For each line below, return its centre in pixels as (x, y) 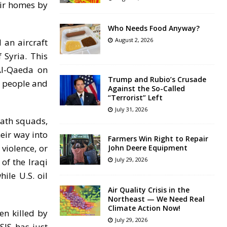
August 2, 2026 (134, 40)
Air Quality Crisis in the (148, 190)
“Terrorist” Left (135, 98)
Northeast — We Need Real (156, 199)
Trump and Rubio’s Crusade (157, 80)
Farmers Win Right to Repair (158, 139)
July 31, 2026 (131, 109)
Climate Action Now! (144, 208)
